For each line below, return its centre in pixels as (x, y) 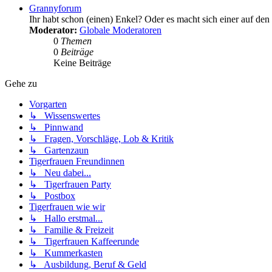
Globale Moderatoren (121, 30)
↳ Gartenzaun (59, 150)
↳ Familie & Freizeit (71, 229)
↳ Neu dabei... (60, 172)
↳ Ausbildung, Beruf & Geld (88, 264)
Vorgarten (48, 104)
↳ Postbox (52, 195)
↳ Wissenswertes (65, 115)
